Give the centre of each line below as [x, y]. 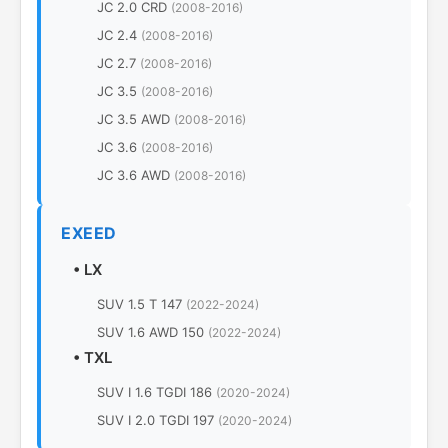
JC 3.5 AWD [135, 119]
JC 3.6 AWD [135, 175]
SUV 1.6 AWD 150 [152, 332]
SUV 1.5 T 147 [141, 304]
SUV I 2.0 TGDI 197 [157, 420]
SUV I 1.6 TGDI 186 [156, 392]
